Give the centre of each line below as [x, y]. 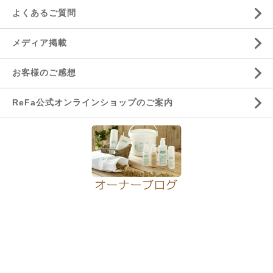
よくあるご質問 [44, 13]
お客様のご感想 [44, 73]
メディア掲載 [40, 43]
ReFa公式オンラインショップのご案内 [93, 102]
